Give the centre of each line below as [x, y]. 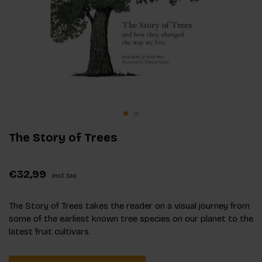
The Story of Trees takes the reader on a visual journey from [129, 206]
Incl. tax [64, 175]
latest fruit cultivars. [50, 231]
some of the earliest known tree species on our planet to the [131, 218]
